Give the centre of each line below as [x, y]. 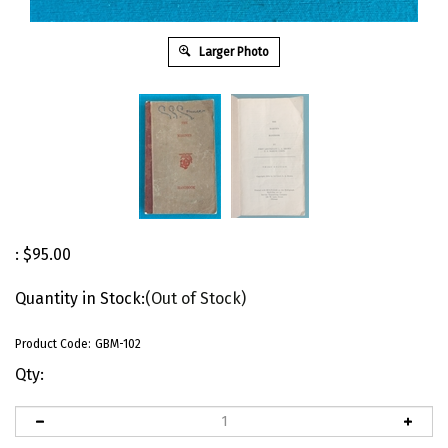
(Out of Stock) [195, 298]
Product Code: [53, 343]
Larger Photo [232, 51]
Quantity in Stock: [80, 298]
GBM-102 [118, 343]
